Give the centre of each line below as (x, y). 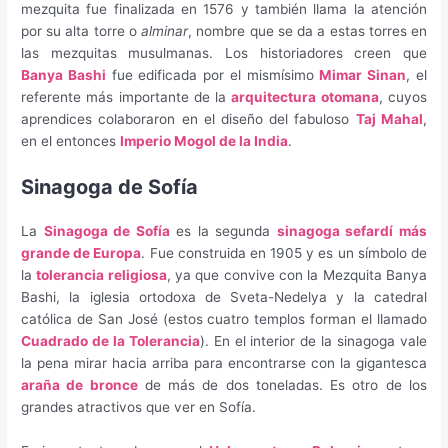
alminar (165, 31)
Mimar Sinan (363, 75)
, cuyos (402, 97)
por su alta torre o (81, 31)
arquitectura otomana (305, 97)
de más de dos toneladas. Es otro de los (282, 385)
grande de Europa (81, 253)
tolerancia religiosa (101, 275)
